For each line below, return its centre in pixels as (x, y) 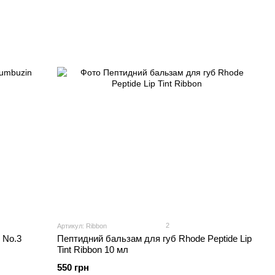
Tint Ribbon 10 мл (93, 250)
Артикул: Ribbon (82, 226)
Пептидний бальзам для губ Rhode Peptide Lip (155, 239)
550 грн (73, 268)
